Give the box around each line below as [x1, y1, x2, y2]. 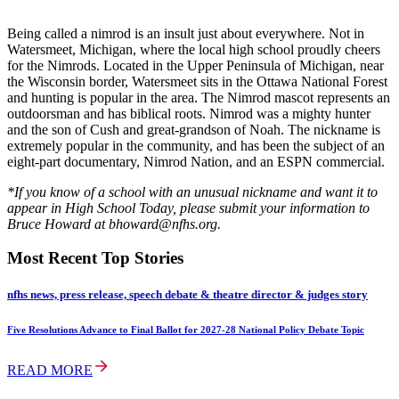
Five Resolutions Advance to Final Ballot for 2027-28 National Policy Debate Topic [7, 324, 364, 336]
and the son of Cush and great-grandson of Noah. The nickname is [7, 121, 380, 137]
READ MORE [7, 362, 93, 379]
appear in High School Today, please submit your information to [7, 199, 370, 216]
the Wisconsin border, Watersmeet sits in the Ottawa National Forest [7, 73, 387, 89]
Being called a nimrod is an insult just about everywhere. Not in [7, 25, 364, 41]
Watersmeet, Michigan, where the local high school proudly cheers [7, 41, 380, 57]
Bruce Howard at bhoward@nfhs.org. [7, 216, 221, 232]
